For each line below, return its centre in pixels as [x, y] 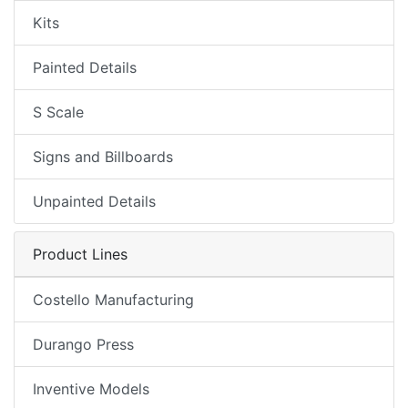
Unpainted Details [94, 201]
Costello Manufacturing [113, 300]
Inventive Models [91, 389]
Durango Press [83, 344]
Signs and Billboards [103, 157]
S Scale [58, 112]
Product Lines [80, 254]
